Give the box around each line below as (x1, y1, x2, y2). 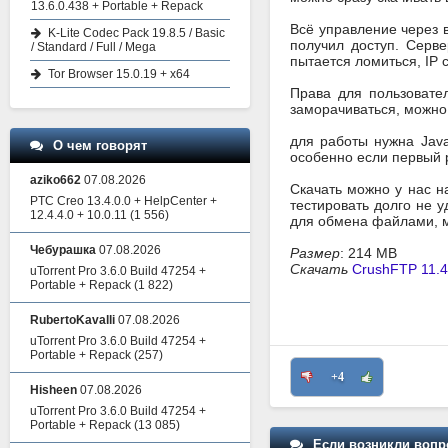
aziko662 (30, 173, 81, 187)
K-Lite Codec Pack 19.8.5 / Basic (48, 26, 225, 40)
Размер (290, 244, 340, 261)
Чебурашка (30, 243, 96, 257)
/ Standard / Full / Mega (31, 40, 156, 54)
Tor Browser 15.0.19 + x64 (48, 67, 190, 81)
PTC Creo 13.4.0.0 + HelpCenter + (30, 194, 217, 208)
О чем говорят (53, 138, 147, 153)
